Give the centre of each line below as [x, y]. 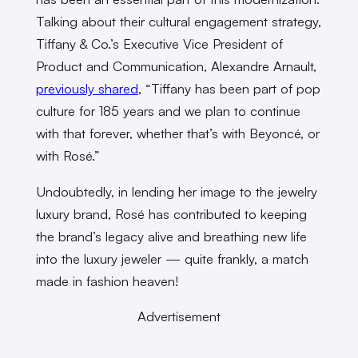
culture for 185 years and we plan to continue [168, 110]
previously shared [87, 88]
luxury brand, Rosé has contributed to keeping [171, 213]
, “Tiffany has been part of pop [229, 88]
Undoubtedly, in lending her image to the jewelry [176, 191]
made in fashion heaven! [107, 280]
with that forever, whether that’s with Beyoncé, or [177, 133]
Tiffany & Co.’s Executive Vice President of [159, 43]
